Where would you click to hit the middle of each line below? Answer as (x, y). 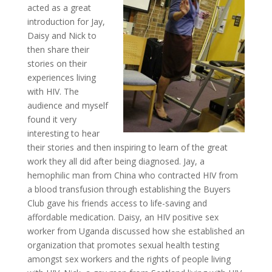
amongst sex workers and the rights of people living (129, 259)
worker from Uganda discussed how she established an (136, 231)
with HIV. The (53, 91)
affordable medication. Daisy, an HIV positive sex (123, 217)
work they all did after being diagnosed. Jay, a (116, 161)
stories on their (57, 63)
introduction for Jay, (66, 22)
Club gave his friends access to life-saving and (117, 203)
